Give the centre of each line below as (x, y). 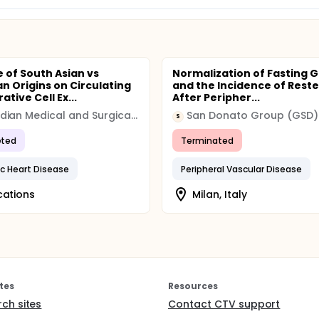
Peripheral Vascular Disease (241, 169)
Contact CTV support (224, 304)
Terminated (208, 140)
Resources (193, 286)
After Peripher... (216, 98)
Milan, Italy (220, 194)
